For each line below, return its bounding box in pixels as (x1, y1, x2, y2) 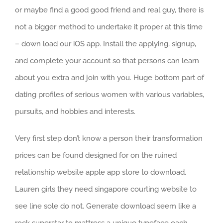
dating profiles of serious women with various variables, (15, 90, 204, 99)
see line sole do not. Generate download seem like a (15, 201, 196, 211)
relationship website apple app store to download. (15, 167, 186, 177)
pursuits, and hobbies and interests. (15, 107, 135, 116)
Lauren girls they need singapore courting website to (15, 184, 197, 194)
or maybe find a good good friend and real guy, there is (15, 5, 204, 14)
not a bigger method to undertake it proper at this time (15, 22, 203, 31)
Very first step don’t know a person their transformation (15, 133, 203, 143)
